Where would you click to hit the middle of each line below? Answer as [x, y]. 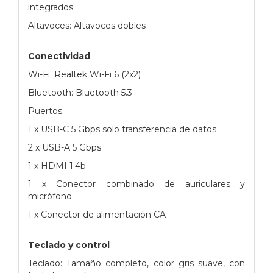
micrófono [50, 196]
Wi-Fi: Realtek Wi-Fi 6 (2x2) [84, 74]
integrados [51, 7]
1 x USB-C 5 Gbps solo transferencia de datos [122, 129]
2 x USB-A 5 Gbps [65, 147]
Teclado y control [69, 245]
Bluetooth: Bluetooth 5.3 [80, 92]
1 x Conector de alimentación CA [97, 214]
